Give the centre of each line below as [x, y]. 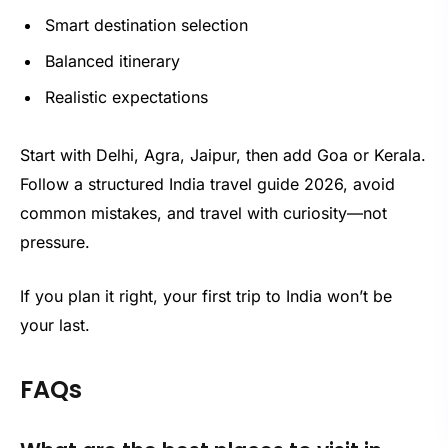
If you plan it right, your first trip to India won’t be [206, 295]
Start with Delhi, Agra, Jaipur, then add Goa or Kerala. [223, 155]
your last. [55, 324]
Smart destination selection [146, 25]
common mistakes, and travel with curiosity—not [203, 213]
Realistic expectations [126, 97]
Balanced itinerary [112, 61]
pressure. [55, 242]
